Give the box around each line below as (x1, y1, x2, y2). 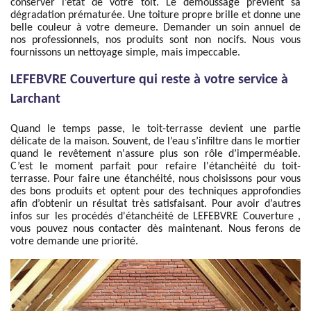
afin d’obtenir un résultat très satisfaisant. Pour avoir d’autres (10, 199, 301, 210)
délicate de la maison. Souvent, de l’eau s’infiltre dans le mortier (10, 136, 301, 147)
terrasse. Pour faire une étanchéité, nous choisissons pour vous (10, 174, 301, 185)
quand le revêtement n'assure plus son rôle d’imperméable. (10, 149, 301, 160)
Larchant (10, 92, 60, 106)
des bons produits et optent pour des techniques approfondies (10, 186, 301, 197)
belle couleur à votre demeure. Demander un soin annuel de (10, 22, 301, 33)
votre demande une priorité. (10, 236, 138, 247)
